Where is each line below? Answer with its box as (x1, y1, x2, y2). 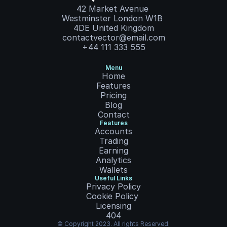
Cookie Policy (86, 191, 138, 201)
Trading (99, 136, 128, 146)
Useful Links (95, 174, 132, 182)
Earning (99, 145, 128, 156)
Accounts (95, 126, 132, 136)
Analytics (96, 155, 131, 165)
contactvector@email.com (62, 32, 165, 43)
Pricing (100, 90, 127, 100)
